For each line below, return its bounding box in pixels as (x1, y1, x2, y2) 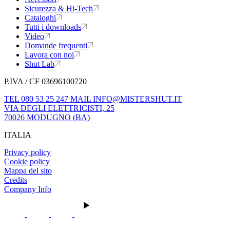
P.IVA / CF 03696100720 (4, 76, 87, 86)
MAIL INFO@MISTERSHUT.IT (70, 94, 182, 103)
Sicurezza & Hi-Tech (25, 4, 93, 13)
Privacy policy (4, 147, 51, 157)
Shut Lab (25, 59, 54, 68)
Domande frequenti (25, 41, 87, 50)
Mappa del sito (4, 166, 52, 175)
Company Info (4, 184, 51, 194)
